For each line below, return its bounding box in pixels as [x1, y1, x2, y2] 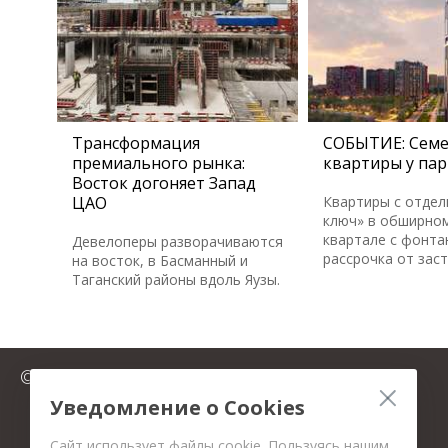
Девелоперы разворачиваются [72, 232, 283, 251]
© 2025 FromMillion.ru [20, 365, 203, 389]
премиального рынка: [72, 152, 245, 174]
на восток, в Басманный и [72, 251, 248, 270]
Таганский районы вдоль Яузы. [72, 270, 280, 289]
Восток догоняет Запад [72, 172, 256, 194]
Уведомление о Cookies [50, 394, 305, 421]
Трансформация [72, 132, 200, 154]
